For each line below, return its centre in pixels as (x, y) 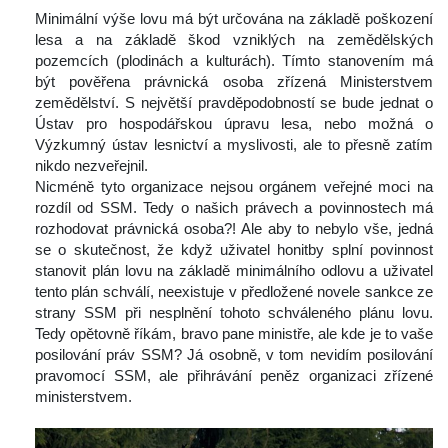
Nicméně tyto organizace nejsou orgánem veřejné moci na (234, 187)
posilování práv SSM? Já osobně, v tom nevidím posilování (234, 355)
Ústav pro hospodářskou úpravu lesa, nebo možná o (234, 124)
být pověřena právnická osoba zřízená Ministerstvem (234, 82)
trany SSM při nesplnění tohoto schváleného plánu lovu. (234, 313)
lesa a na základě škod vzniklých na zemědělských (234, 40)
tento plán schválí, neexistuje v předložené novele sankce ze (234, 292)
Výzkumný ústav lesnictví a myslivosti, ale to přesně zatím (234, 145)
